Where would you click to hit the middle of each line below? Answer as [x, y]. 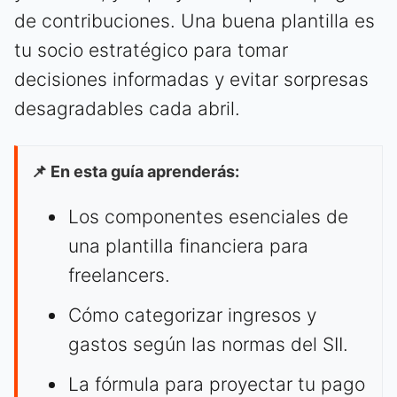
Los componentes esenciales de [208, 217]
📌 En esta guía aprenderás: [135, 172]
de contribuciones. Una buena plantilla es [195, 21]
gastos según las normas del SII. [208, 345]
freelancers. [119, 276]
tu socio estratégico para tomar [151, 51]
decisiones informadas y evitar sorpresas [191, 80]
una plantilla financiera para [188, 246]
